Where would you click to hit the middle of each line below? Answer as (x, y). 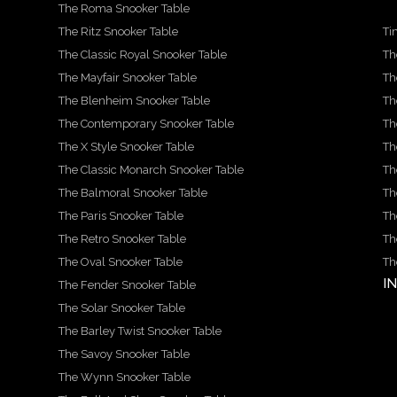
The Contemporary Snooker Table (146, 124)
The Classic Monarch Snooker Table (151, 170)
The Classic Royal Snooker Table (142, 54)
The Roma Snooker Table (124, 8)
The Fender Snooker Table (127, 285)
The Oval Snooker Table (120, 262)
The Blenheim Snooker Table (134, 101)
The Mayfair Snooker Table (127, 78)
